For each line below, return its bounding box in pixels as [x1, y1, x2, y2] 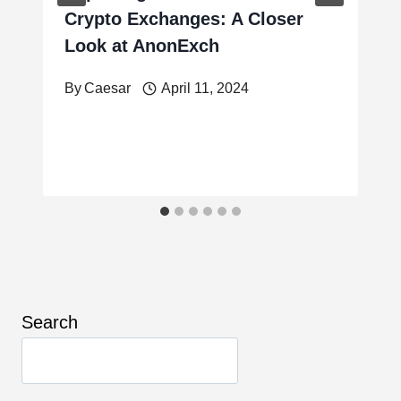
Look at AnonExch [64, 36, 219, 56]
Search [21, 311, 78, 332]
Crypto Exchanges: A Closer [64, 9, 303, 30]
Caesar [84, 81, 132, 97]
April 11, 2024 [160, 81, 249, 97]
